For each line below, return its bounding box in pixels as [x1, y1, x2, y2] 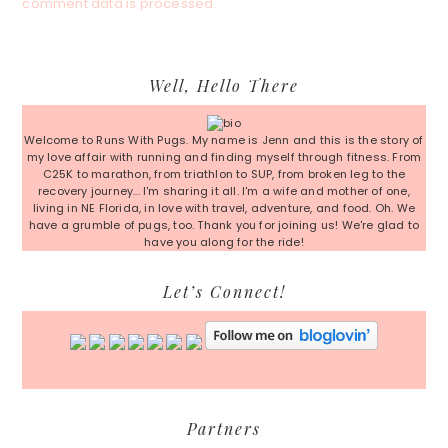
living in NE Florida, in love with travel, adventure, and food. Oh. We [32, 200, 415, 217]
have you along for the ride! [144, 234, 304, 251]
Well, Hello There [149, 75, 299, 97]
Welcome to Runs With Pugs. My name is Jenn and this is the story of [24, 132, 424, 149]
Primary [21, 63, 124, 99]
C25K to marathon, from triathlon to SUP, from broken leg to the [42, 166, 406, 183]
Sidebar [21, 94, 118, 130]
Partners [187, 417, 261, 439]
